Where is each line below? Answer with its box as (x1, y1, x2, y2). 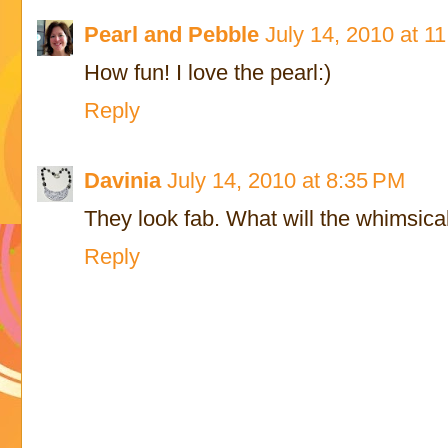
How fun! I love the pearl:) (84, 60, 332, 85)
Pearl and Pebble (84, 22, 260, 47)
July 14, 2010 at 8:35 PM (167, 169, 406, 194)
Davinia (84, 169, 162, 194)
